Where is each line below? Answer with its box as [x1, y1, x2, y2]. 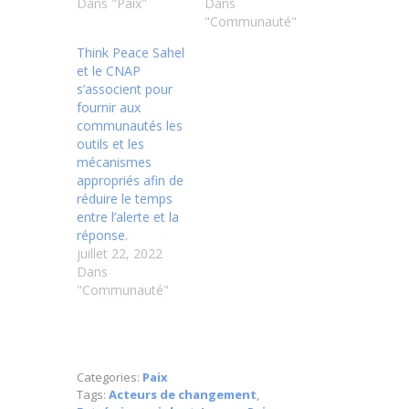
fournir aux [77, 99, 141, 117]
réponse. [77, 226, 128, 245]
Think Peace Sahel [77, 44, 184, 62]
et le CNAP [77, 62, 141, 80]
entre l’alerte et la [77, 208, 179, 226]
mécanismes [77, 153, 152, 172]
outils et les [77, 135, 144, 153]
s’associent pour [77, 80, 173, 99]
